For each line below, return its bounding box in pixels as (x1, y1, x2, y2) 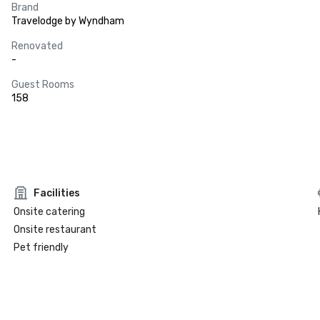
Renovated (11, 40, 63, 52)
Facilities (33, 186, 80, 199)
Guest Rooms (11, 79, 74, 91)
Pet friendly (13, 241, 69, 254)
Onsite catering (13, 206, 85, 218)
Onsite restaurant (13, 224, 96, 236)
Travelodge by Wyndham (11, 15, 124, 27)
